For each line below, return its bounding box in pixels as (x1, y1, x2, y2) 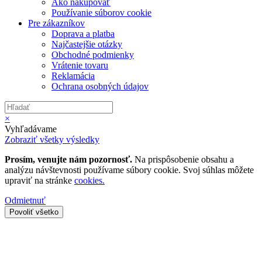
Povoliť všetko (9, 207, 58, 216)
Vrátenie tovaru (51, 60, 108, 70)
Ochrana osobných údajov (51, 81, 149, 91)
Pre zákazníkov (28, 18, 85, 28)
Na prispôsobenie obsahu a (132, 154, 234, 164)
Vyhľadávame (5, 123, 57, 134)
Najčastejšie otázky (51, 39, 122, 49)
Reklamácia (51, 70, 95, 81)
